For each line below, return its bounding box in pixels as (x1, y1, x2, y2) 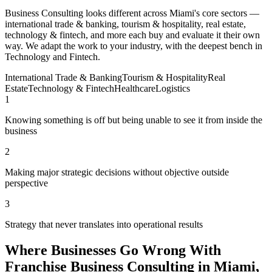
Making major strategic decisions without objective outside (5, 167, 229, 178)
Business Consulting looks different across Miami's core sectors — (5, 8, 259, 19)
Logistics (155, 83, 190, 94)
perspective (5, 178, 48, 189)
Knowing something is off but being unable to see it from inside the (5, 115, 262, 126)
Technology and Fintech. (5, 52, 100, 63)
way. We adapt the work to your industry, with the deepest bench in (5, 41, 262, 52)
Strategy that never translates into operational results (5, 219, 203, 230)
